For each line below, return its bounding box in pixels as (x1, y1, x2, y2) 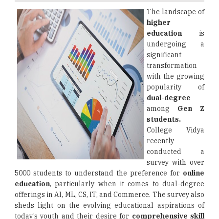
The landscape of (147, 7, 204, 16)
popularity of (147, 83, 204, 91)
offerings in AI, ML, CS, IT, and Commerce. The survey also (15, 190, 204, 199)
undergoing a (147, 40, 204, 48)
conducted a (147, 147, 204, 156)
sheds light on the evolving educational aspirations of (15, 201, 204, 210)
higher (147, 18, 171, 27)
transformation (147, 61, 197, 70)
